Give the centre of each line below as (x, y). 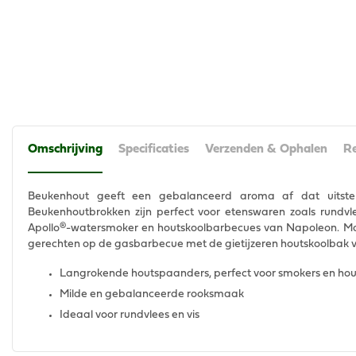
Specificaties (154, 150)
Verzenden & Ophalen (266, 150)
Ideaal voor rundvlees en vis (130, 315)
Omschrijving (65, 150)
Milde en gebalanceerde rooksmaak (152, 294)
